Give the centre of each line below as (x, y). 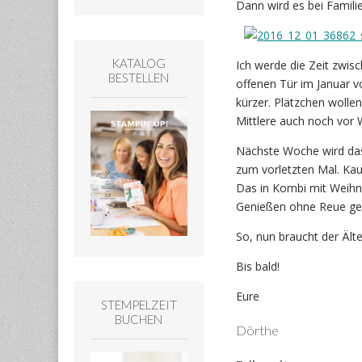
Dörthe (257, 330)
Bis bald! (257, 267)
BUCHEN (139, 319)
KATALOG (139, 63)
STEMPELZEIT (139, 304)
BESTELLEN (139, 78)
